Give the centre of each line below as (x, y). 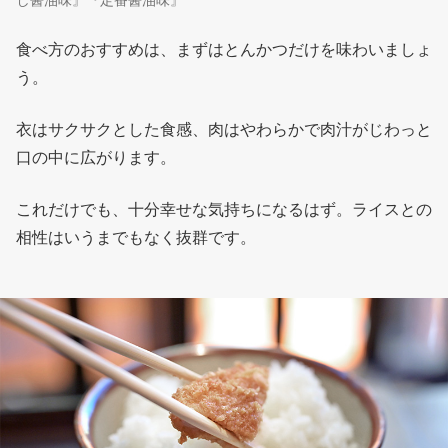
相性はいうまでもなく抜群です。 (136, 237)
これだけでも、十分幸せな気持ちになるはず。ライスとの (224, 209)
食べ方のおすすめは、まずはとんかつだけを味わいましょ (224, 49)
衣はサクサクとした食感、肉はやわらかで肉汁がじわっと (224, 129)
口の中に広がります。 (96, 157)
